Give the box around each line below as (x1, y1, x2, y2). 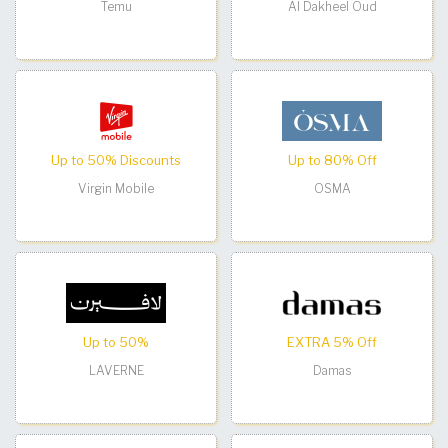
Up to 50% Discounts (51, 152, 181, 168)
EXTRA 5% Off (287, 334, 377, 350)
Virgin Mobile (78, 180, 154, 196)
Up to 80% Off (287, 152, 377, 168)
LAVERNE (88, 362, 144, 378)
